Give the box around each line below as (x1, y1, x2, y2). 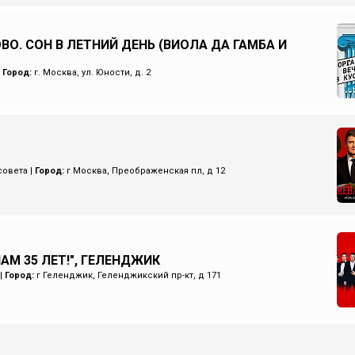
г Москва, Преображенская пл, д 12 (63, 165, 225, 176)
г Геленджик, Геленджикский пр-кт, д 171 (33, 269, 221, 281)
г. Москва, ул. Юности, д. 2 (31, 67, 151, 78)
